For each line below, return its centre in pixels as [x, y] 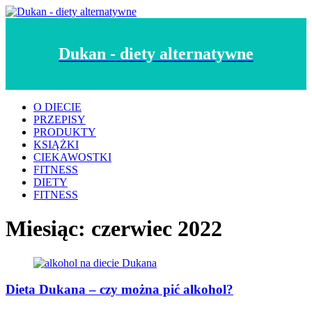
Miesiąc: [48, 229]
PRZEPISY [60, 119]
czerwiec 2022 [157, 229]
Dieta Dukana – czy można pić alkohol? [119, 290]
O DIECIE [57, 107]
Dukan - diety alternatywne [156, 53]
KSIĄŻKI [56, 144]
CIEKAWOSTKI [72, 157]
